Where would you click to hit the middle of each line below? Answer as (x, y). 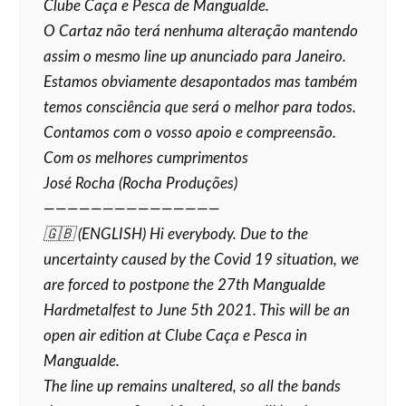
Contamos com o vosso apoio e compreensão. (190, 133)
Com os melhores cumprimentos (146, 158)
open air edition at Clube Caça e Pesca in (176, 336)
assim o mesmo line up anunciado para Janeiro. (195, 57)
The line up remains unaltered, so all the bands (193, 387)
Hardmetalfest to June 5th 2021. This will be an (197, 310)
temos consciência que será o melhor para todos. (200, 107)
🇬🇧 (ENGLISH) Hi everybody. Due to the (176, 234)
